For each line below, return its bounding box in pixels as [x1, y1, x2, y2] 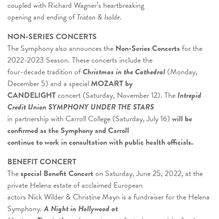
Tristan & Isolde [77, 11, 120, 23]
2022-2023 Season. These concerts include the [7, 54, 153, 66]
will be [172, 112, 192, 125]
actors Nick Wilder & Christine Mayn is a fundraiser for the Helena [7, 191, 210, 203]
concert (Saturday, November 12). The [56, 89, 177, 101]
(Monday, [165, 66, 197, 78]
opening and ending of [7, 11, 77, 23]
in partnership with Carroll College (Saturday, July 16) [7, 112, 172, 125]
